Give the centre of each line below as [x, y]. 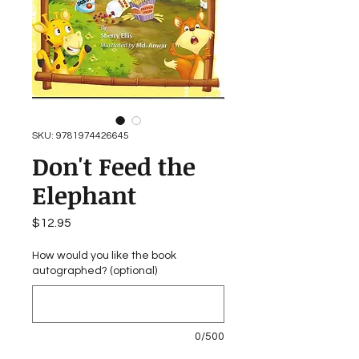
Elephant [84, 196]
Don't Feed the [114, 167]
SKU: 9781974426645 [81, 136]
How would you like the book [104, 256]
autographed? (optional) [95, 271]
